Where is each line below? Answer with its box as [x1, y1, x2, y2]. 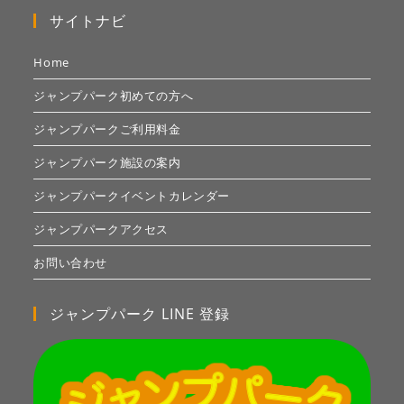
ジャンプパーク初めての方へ [33, 87, 194, 105]
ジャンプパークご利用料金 [33, 121, 181, 138]
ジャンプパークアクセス [33, 221, 170, 238]
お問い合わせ [33, 254, 108, 271]
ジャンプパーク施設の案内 [33, 154, 181, 171]
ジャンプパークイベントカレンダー [33, 188, 231, 205]
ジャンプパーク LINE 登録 [50, 304, 231, 325]
